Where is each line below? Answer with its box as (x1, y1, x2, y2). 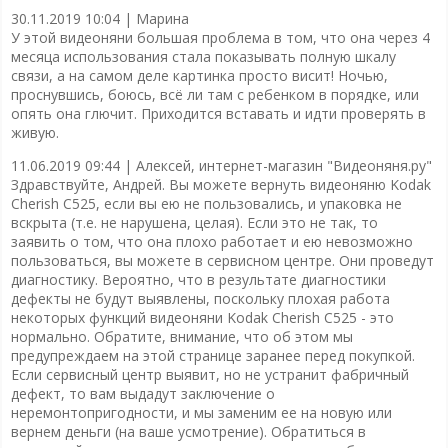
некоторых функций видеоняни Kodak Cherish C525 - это (10, 307, 394, 327)
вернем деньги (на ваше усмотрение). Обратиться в (10, 421, 366, 441)
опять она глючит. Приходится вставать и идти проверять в (10, 103, 426, 123)
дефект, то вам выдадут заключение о (10, 383, 275, 403)
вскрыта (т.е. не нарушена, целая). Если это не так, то (10, 212, 378, 232)
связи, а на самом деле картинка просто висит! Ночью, (10, 65, 388, 85)
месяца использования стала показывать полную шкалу (10, 46, 396, 66)
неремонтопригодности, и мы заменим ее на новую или (10, 402, 392, 422)
